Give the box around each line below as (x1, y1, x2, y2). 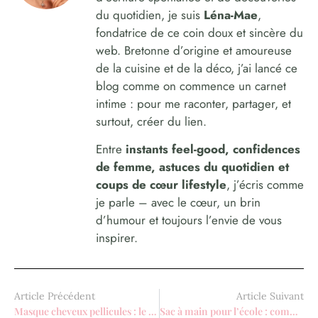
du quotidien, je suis (96, 6, 204, 24)
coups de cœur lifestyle (96, 175, 226, 193)
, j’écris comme (226, 175, 304, 193)
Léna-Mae (204, 6, 258, 24)
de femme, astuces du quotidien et (96, 158, 289, 175)
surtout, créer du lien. (96, 113, 207, 131)
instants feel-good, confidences (126, 140, 300, 158)
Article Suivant (236, 290, 304, 303)
